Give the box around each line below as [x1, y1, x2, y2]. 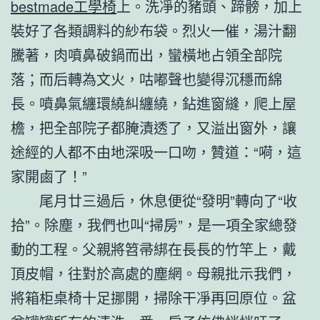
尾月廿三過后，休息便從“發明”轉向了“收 [39, 189, 297, 211]
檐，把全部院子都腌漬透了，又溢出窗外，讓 [11, 116, 296, 138]
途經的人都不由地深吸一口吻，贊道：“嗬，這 [11, 141, 301, 162]
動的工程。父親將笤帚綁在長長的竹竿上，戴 [11, 238, 296, 259]
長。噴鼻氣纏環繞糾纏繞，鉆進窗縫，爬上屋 [11, 92, 296, 114]
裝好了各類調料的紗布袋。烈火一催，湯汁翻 [11, 19, 296, 41]
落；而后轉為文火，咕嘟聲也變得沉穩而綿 [11, 68, 282, 89]
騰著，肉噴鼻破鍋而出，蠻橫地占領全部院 [11, 44, 282, 65]
